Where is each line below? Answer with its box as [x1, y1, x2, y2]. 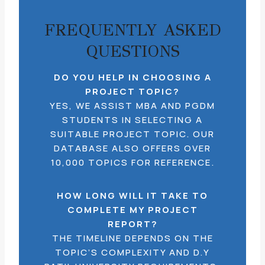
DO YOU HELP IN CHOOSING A [53, 71, 212, 83]
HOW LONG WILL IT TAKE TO [57, 189, 208, 202]
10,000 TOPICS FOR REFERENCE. [50, 156, 215, 169]
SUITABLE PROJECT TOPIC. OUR [50, 128, 215, 140]
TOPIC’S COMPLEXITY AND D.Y [55, 246, 210, 258]
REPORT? [107, 218, 158, 230]
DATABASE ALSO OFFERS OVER [54, 142, 211, 154]
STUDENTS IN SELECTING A [62, 114, 203, 126]
